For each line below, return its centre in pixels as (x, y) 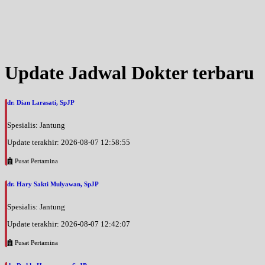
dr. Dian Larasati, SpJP (41, 103)
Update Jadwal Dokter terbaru (130, 73)
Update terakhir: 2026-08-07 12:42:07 (69, 224)
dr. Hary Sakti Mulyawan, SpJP (53, 184)
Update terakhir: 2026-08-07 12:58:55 (69, 143)
